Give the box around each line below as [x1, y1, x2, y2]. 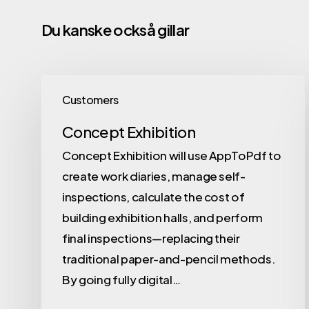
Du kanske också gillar [41, 20, 190, 40]
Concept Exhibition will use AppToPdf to [62, 148, 281, 163]
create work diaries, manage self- [62, 168, 246, 184]
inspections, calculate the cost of [62, 189, 245, 205]
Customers [62, 92, 119, 108]
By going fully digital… [62, 272, 181, 288]
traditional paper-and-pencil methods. [62, 251, 276, 267]
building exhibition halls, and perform [62, 210, 263, 226]
